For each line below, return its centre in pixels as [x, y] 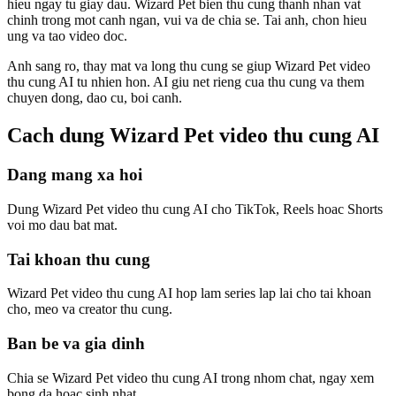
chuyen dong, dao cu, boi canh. [95, 98]
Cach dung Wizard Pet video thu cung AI [193, 136]
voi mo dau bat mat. [62, 225]
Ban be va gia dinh [76, 344]
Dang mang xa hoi [75, 175]
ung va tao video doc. [67, 36]
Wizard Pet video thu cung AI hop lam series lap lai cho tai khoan [189, 293]
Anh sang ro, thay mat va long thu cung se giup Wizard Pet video [189, 66]
